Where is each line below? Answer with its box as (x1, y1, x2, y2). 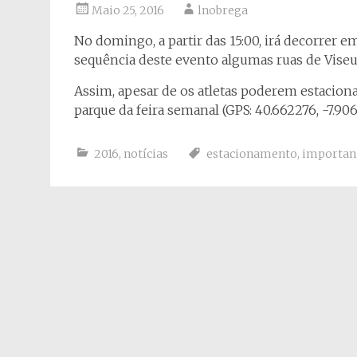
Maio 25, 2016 (92, 3, 164, 18)
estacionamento (206, 147, 297, 161)
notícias (124, 147, 168, 161)
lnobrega (198, 3, 248, 18)
